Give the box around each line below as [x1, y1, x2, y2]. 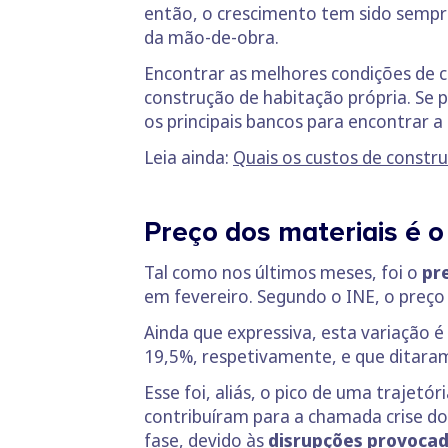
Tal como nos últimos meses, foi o [144, 259, 422, 284]
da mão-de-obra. [144, 24, 279, 49]
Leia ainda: [144, 144, 233, 169]
